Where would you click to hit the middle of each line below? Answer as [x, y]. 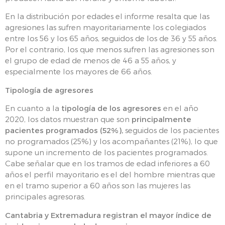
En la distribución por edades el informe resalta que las [107, 16]
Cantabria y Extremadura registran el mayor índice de [108, 215]
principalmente [161, 119]
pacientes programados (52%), [64, 130]
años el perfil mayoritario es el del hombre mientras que [110, 175]
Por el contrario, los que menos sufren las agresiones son [110, 49]
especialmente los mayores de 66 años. [79, 72]
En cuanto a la [33, 108]
